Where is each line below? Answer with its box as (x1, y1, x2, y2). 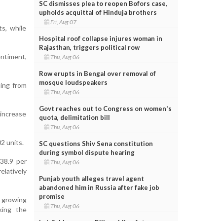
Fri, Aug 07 (49, 18, 78, 26)
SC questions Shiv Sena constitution (38, 139, 153, 147)
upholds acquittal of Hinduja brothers (38, 8, 157, 16)
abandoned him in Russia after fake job (38, 183, 159, 191)
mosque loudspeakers (38, 78, 108, 86)
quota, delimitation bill (38, 113, 110, 121)
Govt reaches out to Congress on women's (38, 104, 172, 112)
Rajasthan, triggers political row (38, 43, 140, 51)
